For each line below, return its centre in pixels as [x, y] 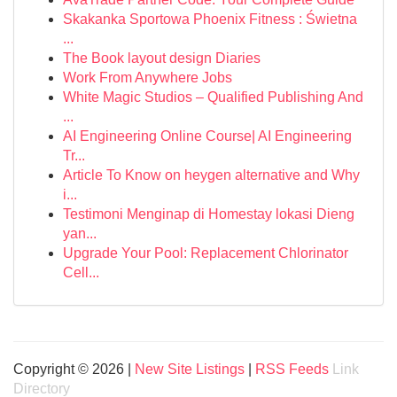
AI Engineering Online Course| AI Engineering [207, 136]
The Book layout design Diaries [162, 58]
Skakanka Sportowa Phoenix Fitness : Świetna [210, 19]
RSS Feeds [292, 369]
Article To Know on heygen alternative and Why [211, 175]
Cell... [81, 272]
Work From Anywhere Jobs [148, 78]
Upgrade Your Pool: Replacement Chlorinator [206, 253]
